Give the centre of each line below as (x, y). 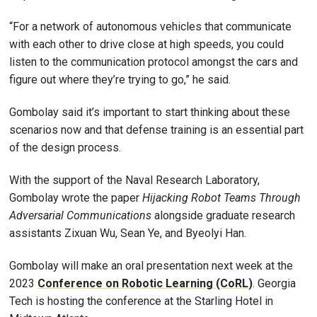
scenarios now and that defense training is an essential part (156, 130)
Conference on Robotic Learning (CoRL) (145, 283)
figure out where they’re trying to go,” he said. (120, 80)
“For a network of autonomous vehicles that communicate (150, 27)
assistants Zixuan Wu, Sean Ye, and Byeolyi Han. (128, 233)
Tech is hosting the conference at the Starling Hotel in (141, 301)
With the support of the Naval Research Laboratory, (134, 180)
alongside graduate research (225, 215)
